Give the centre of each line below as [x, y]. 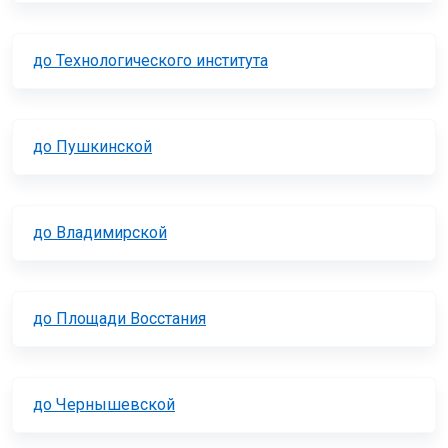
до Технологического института [150, 61]
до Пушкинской [92, 147]
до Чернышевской [104, 405]
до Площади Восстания [119, 319]
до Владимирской [100, 233]
